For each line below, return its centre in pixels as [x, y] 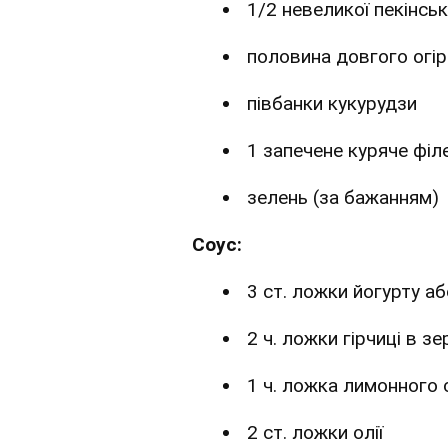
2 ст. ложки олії [315, 433]
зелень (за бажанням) [343, 198]
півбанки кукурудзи [332, 104]
